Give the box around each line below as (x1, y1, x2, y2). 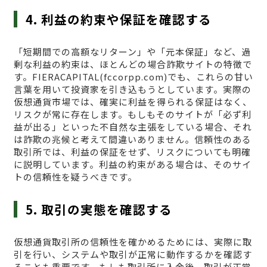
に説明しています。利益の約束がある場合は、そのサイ (13, 158, 252, 171)
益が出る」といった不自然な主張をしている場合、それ (13, 120, 252, 133)
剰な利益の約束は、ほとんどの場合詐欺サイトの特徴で (13, 58, 252, 71)
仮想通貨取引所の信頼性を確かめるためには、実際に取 (13, 235, 252, 249)
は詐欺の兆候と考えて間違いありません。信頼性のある (13, 133, 252, 146)
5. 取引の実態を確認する (26, 200, 173, 219)
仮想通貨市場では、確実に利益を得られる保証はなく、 (13, 95, 252, 108)
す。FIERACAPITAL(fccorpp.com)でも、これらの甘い (13, 70, 253, 83)
